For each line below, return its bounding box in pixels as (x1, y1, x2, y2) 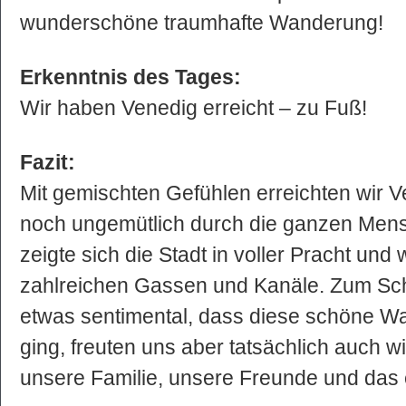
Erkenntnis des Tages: (20, 64, 241, 89)
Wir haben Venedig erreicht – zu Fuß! (20, 95, 367, 120)
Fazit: (20, 150, 75, 174)
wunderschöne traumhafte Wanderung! (20, 10, 383, 34)
